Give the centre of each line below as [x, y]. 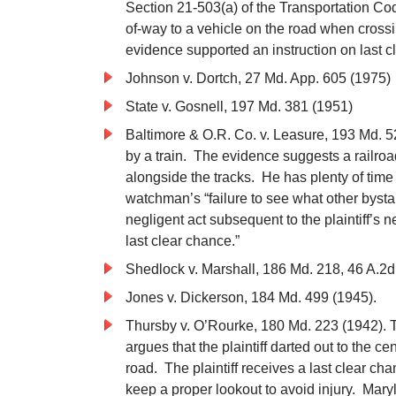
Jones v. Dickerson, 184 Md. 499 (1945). [251, 298]
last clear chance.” [183, 241]
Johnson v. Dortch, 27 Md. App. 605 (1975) [258, 79]
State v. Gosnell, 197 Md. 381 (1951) [239, 107]
